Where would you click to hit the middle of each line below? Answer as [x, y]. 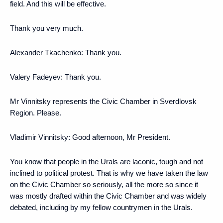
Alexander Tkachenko [46, 52]
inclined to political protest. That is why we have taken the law [109, 173]
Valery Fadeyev [35, 77]
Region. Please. [36, 112]
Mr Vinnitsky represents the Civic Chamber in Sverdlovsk [103, 101]
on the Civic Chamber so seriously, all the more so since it [104, 184]
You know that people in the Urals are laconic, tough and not [107, 161]
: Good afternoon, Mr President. [119, 137]
